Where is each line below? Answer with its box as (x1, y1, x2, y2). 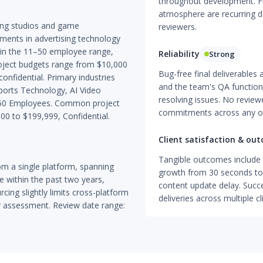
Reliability (158, 48, 200, 59)
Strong (208, 49, 235, 59)
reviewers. (158, 21, 197, 32)
